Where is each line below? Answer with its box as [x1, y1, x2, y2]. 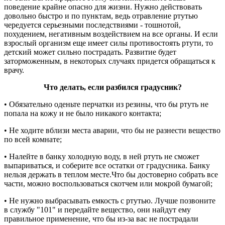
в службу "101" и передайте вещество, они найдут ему [4, 205, 191, 214]
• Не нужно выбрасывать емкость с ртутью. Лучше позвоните [4, 196, 215, 205]
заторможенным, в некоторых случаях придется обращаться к [4, 57, 215, 66]
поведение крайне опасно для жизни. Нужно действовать [4, 3, 202, 12]
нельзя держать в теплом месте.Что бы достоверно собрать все [4, 170, 218, 179]
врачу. [4, 66, 24, 75]
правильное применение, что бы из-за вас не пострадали [4, 214, 198, 223]
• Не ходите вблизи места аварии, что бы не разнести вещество [4, 126, 220, 135]
